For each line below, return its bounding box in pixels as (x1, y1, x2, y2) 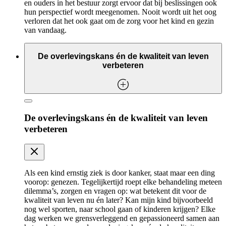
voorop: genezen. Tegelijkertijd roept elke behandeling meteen (24, 178, 222, 187)
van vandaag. (24, 25, 67, 34)
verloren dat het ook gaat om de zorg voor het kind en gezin (24, 16, 214, 25)
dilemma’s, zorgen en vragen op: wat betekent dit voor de (24, 187, 206, 196)
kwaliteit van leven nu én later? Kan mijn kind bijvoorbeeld (24, 196, 213, 205)
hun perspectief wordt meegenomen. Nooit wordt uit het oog (24, 7, 216, 16)
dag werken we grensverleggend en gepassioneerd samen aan (24, 214, 219, 223)
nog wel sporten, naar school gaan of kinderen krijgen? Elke (24, 205, 215, 214)
